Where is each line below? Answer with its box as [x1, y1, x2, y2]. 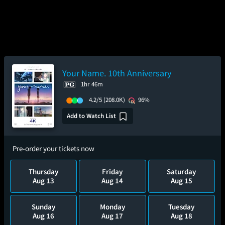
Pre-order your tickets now [13, 144, 94, 153]
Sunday [32, 202, 56, 211]
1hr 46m [81, 80, 103, 88]
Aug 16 [33, 211, 55, 220]
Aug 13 [33, 176, 55, 185]
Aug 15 [170, 176, 192, 185]
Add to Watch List [67, 111, 116, 120]
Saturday [167, 167, 196, 176]
